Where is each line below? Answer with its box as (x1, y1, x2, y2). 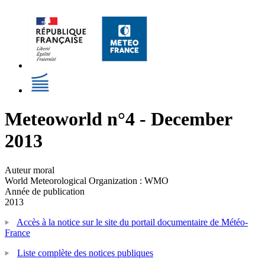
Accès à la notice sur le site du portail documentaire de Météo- (17, 216, 248, 227)
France (5, 227, 30, 238)
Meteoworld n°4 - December (5, 108, 232, 130)
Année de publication (5, 186, 85, 196)
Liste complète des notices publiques (17, 247, 153, 258)
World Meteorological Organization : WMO (5, 175, 169, 186)
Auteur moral (5, 164, 54, 175)
